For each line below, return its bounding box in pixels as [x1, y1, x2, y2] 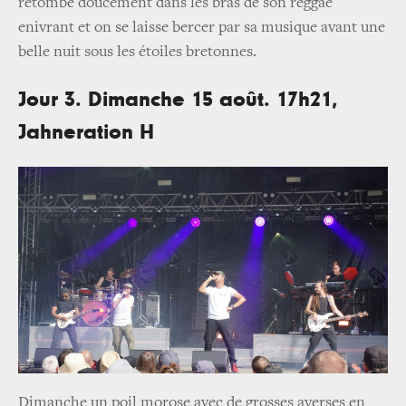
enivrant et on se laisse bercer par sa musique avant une [18, 20, 385, 37]
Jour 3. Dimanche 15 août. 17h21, [18, 89, 338, 111]
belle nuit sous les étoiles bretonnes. [18, 44, 256, 62]
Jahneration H [18, 121, 154, 144]
